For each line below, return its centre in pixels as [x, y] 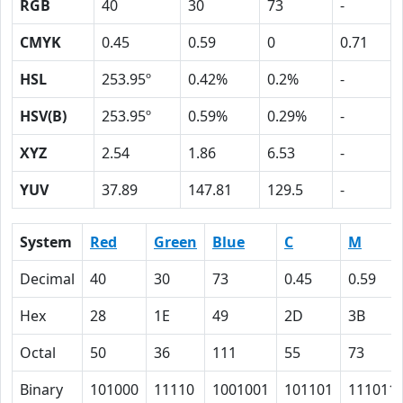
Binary [41, 390]
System [46, 242]
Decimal [47, 279]
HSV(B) [43, 116]
